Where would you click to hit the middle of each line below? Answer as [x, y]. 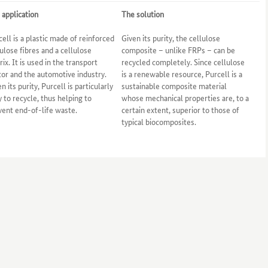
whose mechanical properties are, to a [185, 98]
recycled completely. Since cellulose [183, 62]
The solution [142, 14]
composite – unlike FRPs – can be [178, 50]
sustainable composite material [174, 86]
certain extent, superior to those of [180, 109]
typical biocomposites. [159, 121]
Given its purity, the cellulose [170, 38]
